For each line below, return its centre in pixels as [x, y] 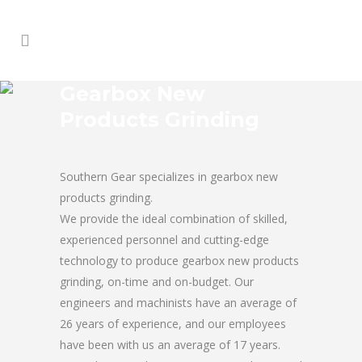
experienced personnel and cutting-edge [164, 240]
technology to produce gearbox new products [179, 261]
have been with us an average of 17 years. [170, 345]
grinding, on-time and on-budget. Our [157, 282]
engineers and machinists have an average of [178, 303]
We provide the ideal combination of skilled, [174, 219]
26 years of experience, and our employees [173, 324]
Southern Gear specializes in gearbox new [169, 177]
